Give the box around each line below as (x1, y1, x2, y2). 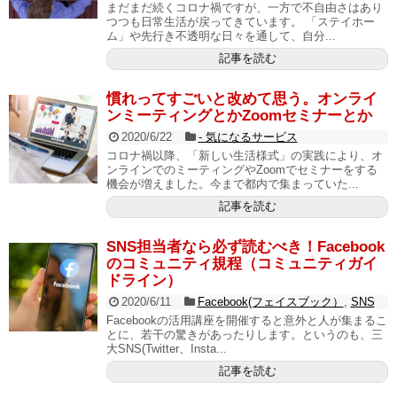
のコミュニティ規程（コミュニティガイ (106, 255, 378, 272)
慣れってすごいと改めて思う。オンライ (106, 90, 378, 107)
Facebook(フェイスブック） (197, 295, 344, 308)
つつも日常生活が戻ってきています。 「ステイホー (106, 15, 375, 28)
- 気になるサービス (198, 130, 298, 144)
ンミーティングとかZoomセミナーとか (106, 107, 372, 124)
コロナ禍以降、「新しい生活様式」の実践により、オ (106, 149, 383, 162)
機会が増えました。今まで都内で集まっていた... (106, 177, 359, 191)
